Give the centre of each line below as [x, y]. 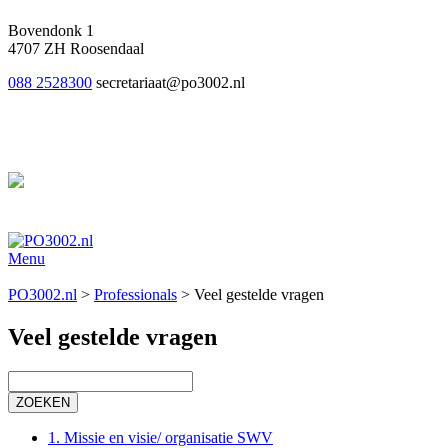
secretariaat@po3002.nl [170, 83]
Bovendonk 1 [51, 31]
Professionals [135, 295]
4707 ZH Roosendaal [76, 49]
